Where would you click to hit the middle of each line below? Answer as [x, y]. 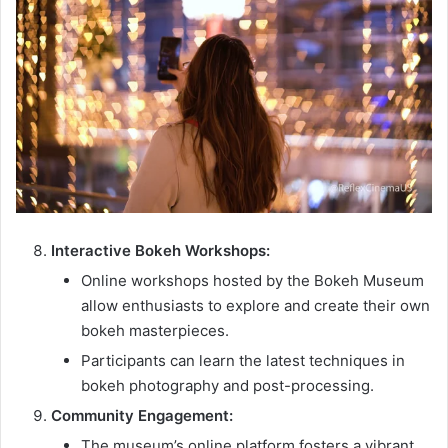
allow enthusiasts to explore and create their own [255, 306]
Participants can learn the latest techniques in [243, 361]
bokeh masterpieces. [155, 331]
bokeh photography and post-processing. [227, 386]
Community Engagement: [142, 416]
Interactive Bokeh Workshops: [160, 251]
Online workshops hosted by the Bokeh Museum [252, 281]
